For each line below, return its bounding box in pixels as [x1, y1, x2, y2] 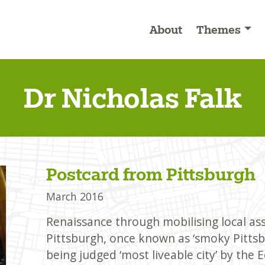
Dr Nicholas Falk [23, 81, 242, 115]
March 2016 [46, 189, 104, 204]
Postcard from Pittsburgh [46, 164, 256, 185]
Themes [196, 23, 241, 37]
